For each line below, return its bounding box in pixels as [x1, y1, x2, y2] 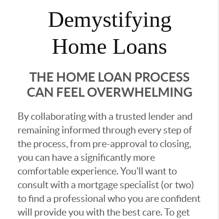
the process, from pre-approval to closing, [17, 138, 191, 149]
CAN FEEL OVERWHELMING [26, 85, 193, 99]
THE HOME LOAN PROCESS [29, 70, 190, 84]
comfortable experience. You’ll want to [17, 166, 177, 176]
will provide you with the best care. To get [17, 207, 190, 218]
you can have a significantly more [17, 152, 155, 163]
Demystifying [47, 7, 172, 32]
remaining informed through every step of [17, 125, 192, 135]
